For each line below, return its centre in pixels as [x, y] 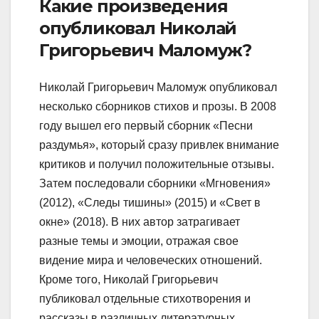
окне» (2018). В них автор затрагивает [140, 221]
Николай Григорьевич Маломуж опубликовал [158, 87]
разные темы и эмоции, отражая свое [139, 241]
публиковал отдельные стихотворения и [145, 298]
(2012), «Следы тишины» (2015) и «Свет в [150, 202]
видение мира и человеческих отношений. [151, 260]
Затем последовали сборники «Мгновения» [155, 183]
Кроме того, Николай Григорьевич [129, 279]
